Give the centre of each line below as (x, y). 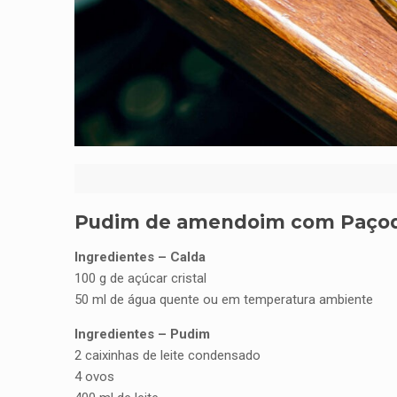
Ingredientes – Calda (140, 257)
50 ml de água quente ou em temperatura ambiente (224, 299)
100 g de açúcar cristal (140, 278)
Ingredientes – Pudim (142, 334)
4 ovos (94, 376)
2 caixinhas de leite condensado (167, 355)
